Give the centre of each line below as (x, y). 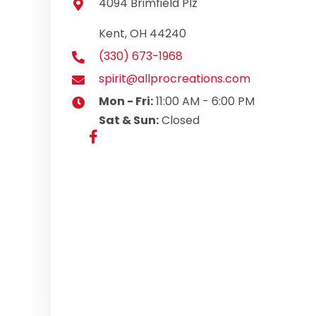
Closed (179, 120)
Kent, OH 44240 (142, 33)
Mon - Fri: (126, 101)
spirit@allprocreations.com (175, 78)
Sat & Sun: (129, 120)
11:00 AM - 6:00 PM (204, 101)
